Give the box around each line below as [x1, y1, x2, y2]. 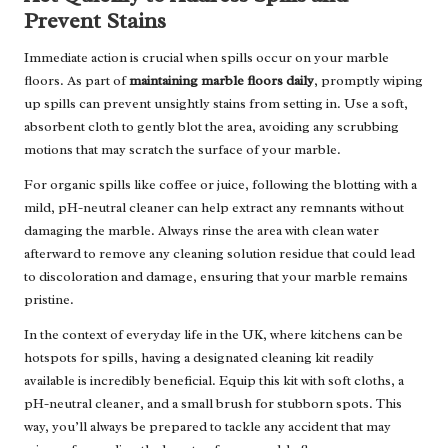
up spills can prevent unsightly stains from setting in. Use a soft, [24, 95, 408, 113]
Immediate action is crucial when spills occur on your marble [24, 49, 389, 67]
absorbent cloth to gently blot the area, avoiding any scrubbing [24, 118, 399, 136]
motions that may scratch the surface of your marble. [24, 141, 341, 159]
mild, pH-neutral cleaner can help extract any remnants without [24, 199, 404, 217]
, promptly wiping [314, 72, 423, 90]
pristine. [24, 291, 74, 309]
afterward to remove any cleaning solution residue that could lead [24, 245, 415, 263]
